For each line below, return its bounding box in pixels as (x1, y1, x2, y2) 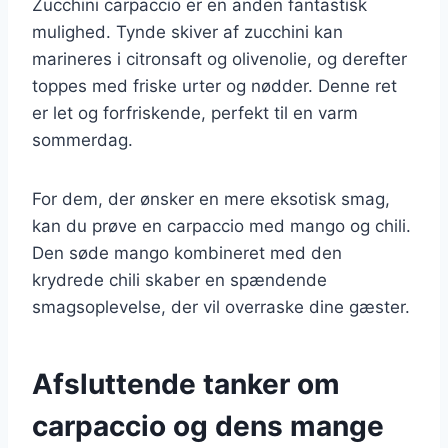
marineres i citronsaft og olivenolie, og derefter (32, 48, 407, 69)
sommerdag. (32, 129, 133, 150)
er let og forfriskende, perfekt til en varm (32, 102, 358, 123)
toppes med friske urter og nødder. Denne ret (32, 75, 397, 96)
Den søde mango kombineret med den (32, 242, 342, 263)
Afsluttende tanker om (32, 366, 340, 401)
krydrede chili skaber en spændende (32, 269, 327, 290)
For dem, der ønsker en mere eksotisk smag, (32, 188, 390, 209)
